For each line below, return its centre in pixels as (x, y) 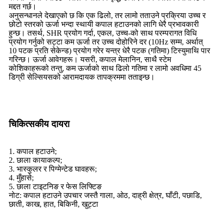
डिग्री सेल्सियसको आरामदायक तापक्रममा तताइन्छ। (82, 77)
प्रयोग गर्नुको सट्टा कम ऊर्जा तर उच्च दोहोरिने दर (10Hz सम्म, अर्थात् (106, 42)
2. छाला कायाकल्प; (35, 160)
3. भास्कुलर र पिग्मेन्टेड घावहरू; (53, 169)
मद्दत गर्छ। (23, 7)
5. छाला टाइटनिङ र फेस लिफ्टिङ (55, 187)
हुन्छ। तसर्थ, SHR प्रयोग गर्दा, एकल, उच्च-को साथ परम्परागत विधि (103, 33)
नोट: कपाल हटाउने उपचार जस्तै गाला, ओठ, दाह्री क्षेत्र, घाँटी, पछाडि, (105, 196)
